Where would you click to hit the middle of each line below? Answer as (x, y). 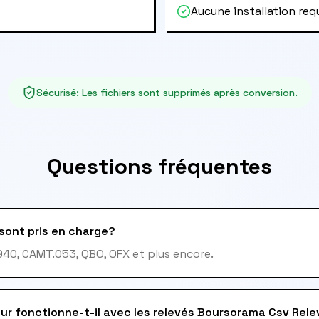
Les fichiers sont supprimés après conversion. (189, 93)
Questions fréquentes (159, 166)
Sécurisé (56, 93)
